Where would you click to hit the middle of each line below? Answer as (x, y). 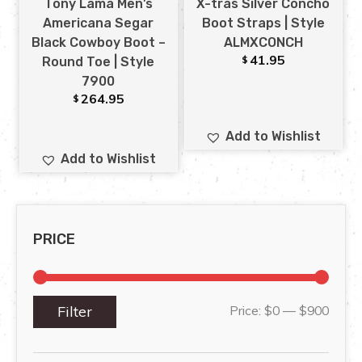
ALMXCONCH (263, 43)
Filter (75, 312)
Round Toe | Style (99, 62)
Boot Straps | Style (263, 23)
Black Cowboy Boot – (98, 43)
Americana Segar (99, 23)
